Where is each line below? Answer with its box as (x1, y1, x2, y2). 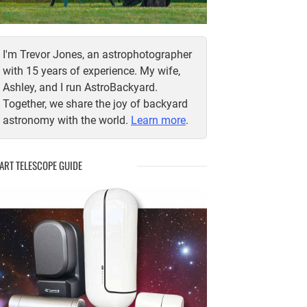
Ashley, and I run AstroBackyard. (3, 80, 158, 94)
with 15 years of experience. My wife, (3, 64, 180, 77)
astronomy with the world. (3, 113, 131, 127)
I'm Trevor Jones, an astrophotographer (3, 47, 192, 61)
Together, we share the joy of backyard (3, 97, 188, 110)
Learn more (131, 113, 186, 127)
